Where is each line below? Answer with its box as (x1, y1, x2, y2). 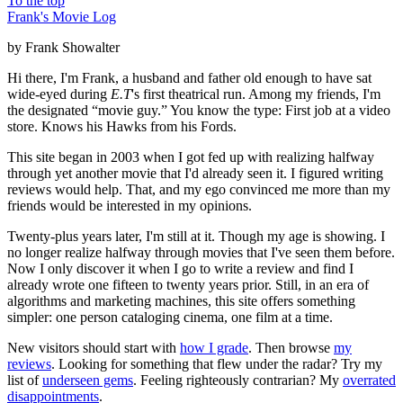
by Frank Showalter (7, 39, 120, 55)
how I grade (180, 339, 248, 355)
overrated (343, 372, 396, 388)
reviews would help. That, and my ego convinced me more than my (7, 181, 390, 197)
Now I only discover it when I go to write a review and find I (7, 260, 354, 276)
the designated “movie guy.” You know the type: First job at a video (7, 102, 390, 118)
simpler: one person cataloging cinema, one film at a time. (7, 309, 333, 325)
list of (7, 372, 42, 388)
